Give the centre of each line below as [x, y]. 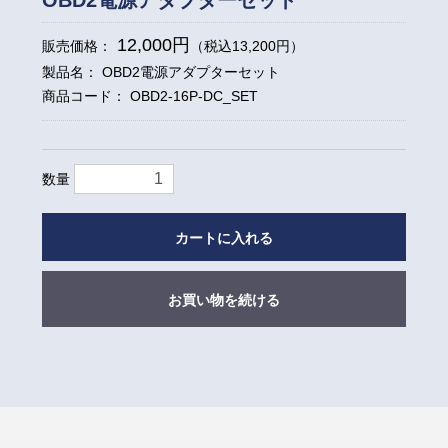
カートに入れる [224, 237]
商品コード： [86, 95]
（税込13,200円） [247, 45]
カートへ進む [221, 395]
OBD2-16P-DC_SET [194, 95]
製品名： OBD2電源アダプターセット [161, 71]
